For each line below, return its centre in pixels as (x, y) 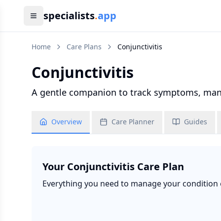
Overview (67, 122)
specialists (69, 16)
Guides (196, 122)
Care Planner (133, 122)
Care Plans (84, 47)
